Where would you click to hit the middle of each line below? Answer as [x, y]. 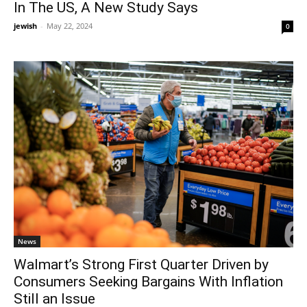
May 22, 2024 [70, 26]
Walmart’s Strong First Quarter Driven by [141, 265]
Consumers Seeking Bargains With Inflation [148, 282]
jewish [25, 26]
